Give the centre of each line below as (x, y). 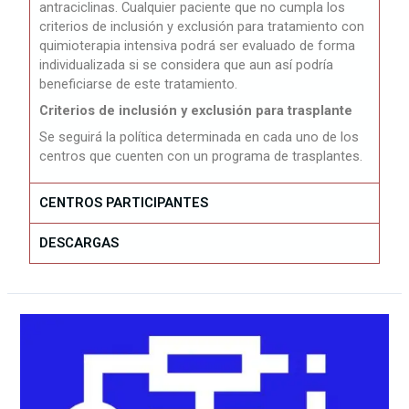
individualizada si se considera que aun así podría (187, 65)
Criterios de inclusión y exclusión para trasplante (198, 111)
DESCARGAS (79, 243)
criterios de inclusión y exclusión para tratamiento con (202, 27)
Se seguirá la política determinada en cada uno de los (199, 137)
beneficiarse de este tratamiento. (139, 84)
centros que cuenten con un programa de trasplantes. (201, 157)
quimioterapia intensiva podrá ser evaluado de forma (198, 46)
